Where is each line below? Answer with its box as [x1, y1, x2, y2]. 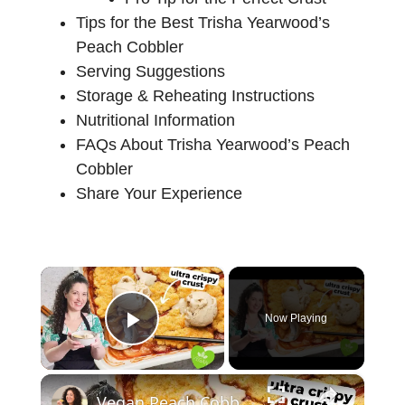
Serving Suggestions [76, 61, 225, 80]
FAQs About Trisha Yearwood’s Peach [76, 135, 350, 154]
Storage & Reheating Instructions [76, 86, 315, 105]
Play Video [132, 329, 263, 360]
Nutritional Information [76, 110, 235, 129]
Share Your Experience [76, 184, 242, 202]
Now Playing [265, 311, 328, 325]
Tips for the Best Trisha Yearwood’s [76, 13, 330, 32]
